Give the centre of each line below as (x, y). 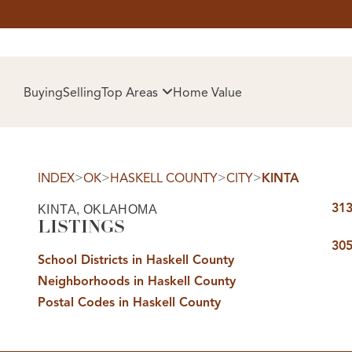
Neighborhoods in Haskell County (137, 281)
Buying (43, 92)
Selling (82, 92)
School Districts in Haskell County (136, 260)
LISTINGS (81, 227)
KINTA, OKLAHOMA (97, 209)
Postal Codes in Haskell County (129, 302)
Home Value (207, 92)
